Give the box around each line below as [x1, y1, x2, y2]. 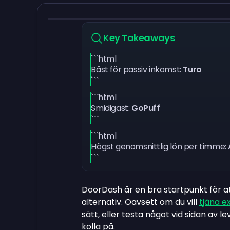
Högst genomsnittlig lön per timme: [91, 141, 228, 152]
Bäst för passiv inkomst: [91, 64, 183, 75]
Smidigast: [91, 102, 131, 114]
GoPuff [131, 102, 160, 114]
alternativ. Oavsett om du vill [82, 196, 199, 208]
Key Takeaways [103, 31, 175, 44]
